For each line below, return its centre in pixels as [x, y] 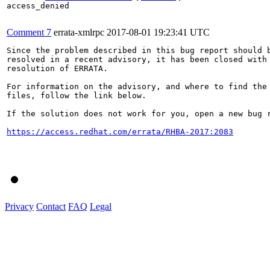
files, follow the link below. [77, 95]
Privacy [19, 206]
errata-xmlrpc [79, 32]
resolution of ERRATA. [57, 68]
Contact [51, 206]
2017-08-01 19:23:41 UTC [158, 32]
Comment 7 [29, 32]
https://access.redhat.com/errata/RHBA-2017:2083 [120, 131]
